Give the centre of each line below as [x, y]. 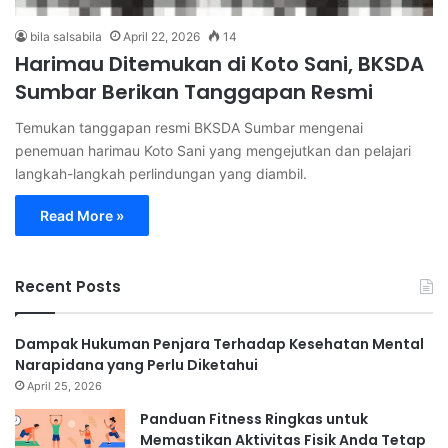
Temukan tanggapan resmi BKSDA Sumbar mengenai [189, 127]
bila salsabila [66, 36]
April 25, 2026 [64, 385]
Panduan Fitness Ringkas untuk [254, 418]
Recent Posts [68, 286]
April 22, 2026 [161, 36]
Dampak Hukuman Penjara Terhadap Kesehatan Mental [219, 343]
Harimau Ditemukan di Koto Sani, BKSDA [219, 63]
